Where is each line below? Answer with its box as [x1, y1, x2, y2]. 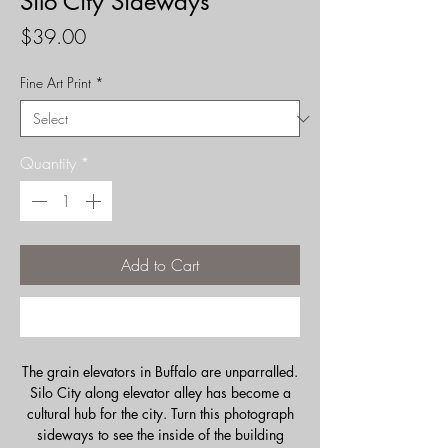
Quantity [20, 152, 76, 174]
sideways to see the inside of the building [36, 425, 284, 444]
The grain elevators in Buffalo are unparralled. [22, 362, 298, 381]
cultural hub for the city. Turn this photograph [26, 404, 294, 423]
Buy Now [128, 306, 192, 328]
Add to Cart [121, 254, 199, 276]
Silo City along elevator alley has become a [29, 383, 291, 402]
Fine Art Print [20, 73, 91, 92]
